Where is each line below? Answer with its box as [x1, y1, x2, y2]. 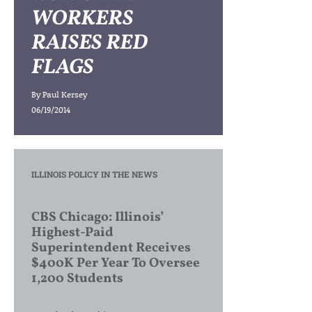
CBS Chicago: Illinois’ [31, 208, 164, 226]
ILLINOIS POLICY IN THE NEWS [31, 169, 157, 180]
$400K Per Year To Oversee [31, 254, 200, 272]
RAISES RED [31, 29, 148, 58]
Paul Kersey [42, 88, 87, 100]
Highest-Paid [31, 224, 114, 242]
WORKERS [31, 4, 133, 33]
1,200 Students [31, 270, 123, 288]
